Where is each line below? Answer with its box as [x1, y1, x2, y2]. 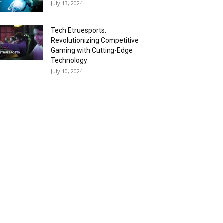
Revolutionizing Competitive [51, 36, 139, 44]
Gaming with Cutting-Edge [51, 46, 133, 54]
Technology [51, 56, 87, 64]
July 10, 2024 [51, 67, 83, 75]
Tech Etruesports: [51, 26, 106, 34]
